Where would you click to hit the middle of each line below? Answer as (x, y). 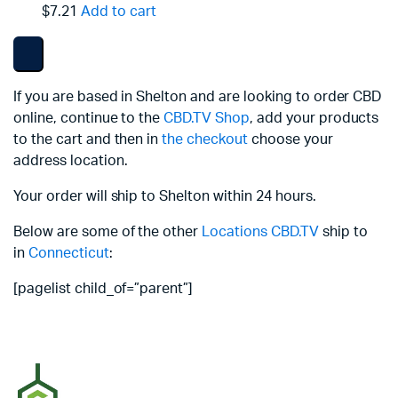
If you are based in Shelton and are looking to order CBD (198, 97)
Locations (235, 232)
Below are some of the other (108, 232)
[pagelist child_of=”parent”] (103, 289)
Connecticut (68, 253)
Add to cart (118, 12)
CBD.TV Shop (207, 118)
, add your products (314, 118)
